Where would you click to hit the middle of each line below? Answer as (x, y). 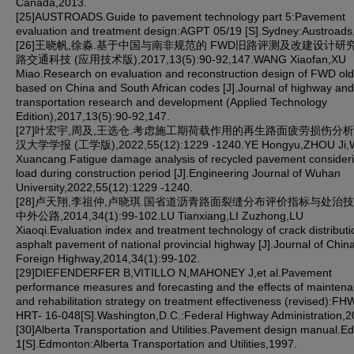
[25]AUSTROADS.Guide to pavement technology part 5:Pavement (181, 16)
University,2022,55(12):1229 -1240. (104, 187)
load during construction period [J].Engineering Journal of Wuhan (178, 173)
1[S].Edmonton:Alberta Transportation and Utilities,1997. (156, 343)
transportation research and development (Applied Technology (171, 102)
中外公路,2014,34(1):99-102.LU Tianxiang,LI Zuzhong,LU (160, 215)
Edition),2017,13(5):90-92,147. (93, 116)
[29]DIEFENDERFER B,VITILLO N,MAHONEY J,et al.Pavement (174, 272)
